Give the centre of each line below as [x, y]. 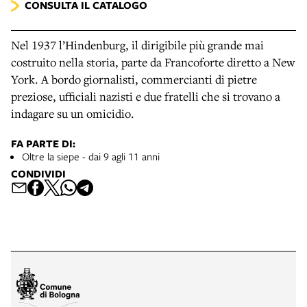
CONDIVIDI [38, 173]
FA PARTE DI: [43, 143]
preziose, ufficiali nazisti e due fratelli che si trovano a [146, 96]
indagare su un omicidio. [73, 113]
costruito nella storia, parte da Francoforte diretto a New [153, 62]
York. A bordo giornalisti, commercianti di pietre [134, 79]
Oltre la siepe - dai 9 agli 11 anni [91, 156]
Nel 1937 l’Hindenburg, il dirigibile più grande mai [137, 45]
